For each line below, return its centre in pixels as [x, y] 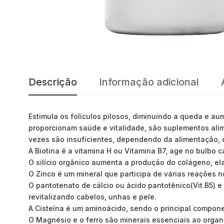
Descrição [53, 82]
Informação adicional [149, 82]
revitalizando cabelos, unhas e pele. [92, 197]
